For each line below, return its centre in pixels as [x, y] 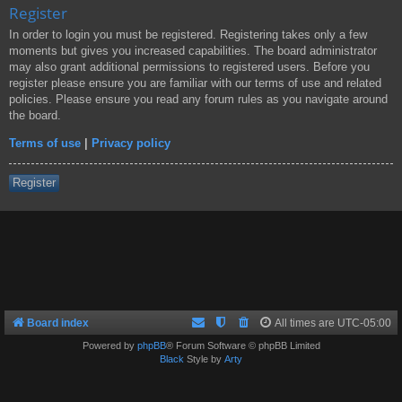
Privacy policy [131, 144]
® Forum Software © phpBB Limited [243, 345]
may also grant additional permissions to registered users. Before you [189, 67]
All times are [306, 323]
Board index [58, 323]
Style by [204, 359]
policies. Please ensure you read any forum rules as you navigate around [198, 100]
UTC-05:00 [364, 323]
